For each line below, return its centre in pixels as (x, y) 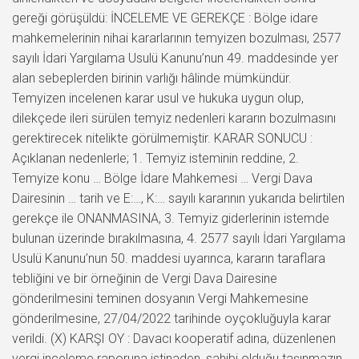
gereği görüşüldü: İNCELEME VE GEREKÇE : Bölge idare (165, 18)
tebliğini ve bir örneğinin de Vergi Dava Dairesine (145, 278)
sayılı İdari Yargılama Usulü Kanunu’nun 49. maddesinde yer (175, 58)
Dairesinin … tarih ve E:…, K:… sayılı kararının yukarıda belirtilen (178, 198)
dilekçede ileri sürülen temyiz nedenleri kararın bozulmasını (174, 118)
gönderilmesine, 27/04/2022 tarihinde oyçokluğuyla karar (171, 318)
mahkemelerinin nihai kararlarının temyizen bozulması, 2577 (177, 38)
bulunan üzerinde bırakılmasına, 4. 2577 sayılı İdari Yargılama (179, 238)
